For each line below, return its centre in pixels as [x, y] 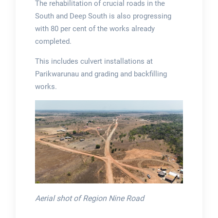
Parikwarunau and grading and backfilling [101, 74]
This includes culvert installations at [94, 62]
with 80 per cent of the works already [95, 29]
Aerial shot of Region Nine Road [89, 198]
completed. [54, 42]
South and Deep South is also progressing [103, 16]
